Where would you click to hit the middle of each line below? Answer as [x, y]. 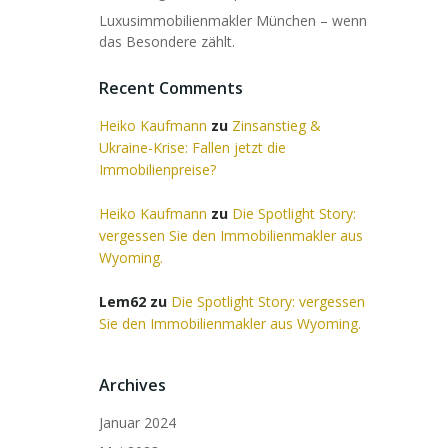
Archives [132, 385]
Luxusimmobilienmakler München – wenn [233, 20]
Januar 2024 [137, 422]
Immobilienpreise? [157, 169]
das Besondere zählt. [167, 41]
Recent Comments [171, 88]
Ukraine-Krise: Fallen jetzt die [192, 147]
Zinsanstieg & [276, 125]
